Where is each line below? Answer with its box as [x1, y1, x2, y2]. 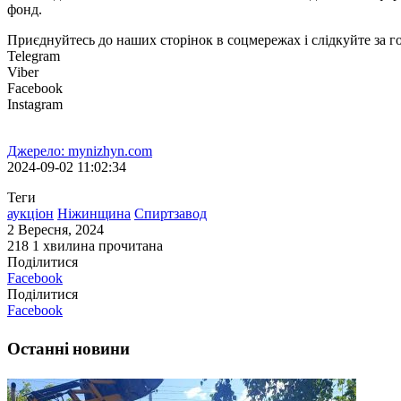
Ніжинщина [57, 206, 131, 222]
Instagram [7, 97, 63, 113]
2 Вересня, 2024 [7, 222, 104, 238]
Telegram [7, 48, 60, 64]
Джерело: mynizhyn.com [7, 143, 152, 159]
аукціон [7, 206, 54, 222]
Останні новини [7, 336, 130, 361]
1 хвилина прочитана [32, 238, 163, 254]
